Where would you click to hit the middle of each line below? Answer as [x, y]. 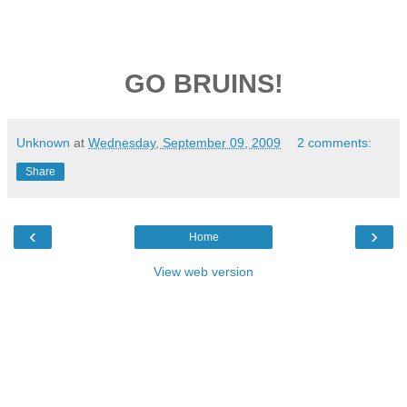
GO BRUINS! [203, 84]
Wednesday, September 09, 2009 [184, 143]
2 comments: [335, 143]
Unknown [43, 143]
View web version [203, 272]
